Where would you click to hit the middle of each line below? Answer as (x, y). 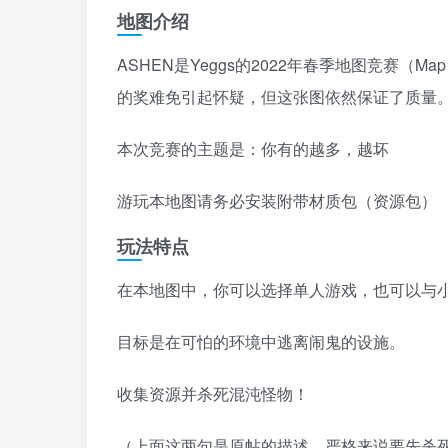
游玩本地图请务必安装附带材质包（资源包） (277, 201)
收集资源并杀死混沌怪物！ (213, 394)
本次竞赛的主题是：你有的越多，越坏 (253, 149)
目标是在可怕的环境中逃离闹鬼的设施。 (261, 342)
